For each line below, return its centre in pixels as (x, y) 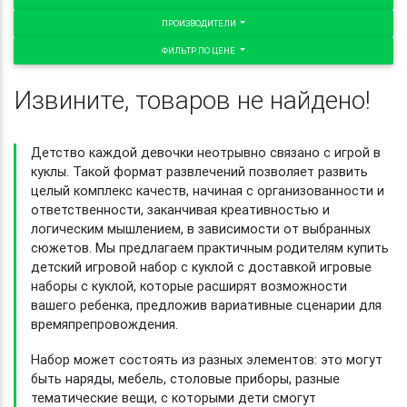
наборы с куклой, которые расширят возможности (189, 287)
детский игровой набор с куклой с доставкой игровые (201, 268)
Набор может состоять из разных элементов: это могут (207, 359)
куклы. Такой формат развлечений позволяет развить (199, 172)
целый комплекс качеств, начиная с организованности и (208, 191)
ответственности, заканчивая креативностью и (180, 210)
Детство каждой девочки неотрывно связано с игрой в (206, 153)
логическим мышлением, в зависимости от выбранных (201, 229)
